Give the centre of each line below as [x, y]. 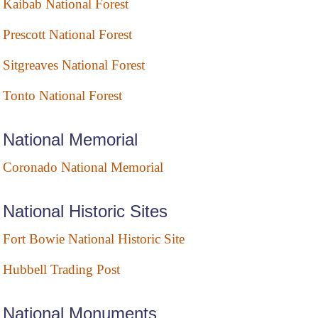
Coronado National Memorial [83, 168]
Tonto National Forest [62, 96]
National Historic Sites [85, 212]
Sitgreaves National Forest [74, 65]
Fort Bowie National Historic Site [94, 239]
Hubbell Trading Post [61, 270]
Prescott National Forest [67, 35]
